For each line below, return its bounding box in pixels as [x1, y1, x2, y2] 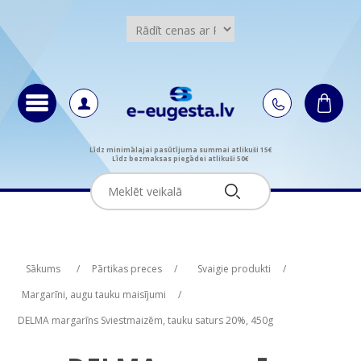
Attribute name [56, 247, 125, 262]
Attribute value [222, 247, 290, 262]
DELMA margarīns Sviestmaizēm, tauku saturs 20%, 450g [17, 313, 273, 327]
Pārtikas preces [91, 261, 162, 276]
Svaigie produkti [197, 261, 271, 276]
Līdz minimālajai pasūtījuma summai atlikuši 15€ [89, 144, 272, 154]
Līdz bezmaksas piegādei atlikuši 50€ [112, 153, 249, 163]
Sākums [25, 261, 60, 276]
